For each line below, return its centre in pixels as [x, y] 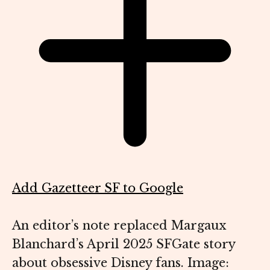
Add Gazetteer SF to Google [98, 188]
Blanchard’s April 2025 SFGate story [124, 244]
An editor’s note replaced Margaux [119, 226]
